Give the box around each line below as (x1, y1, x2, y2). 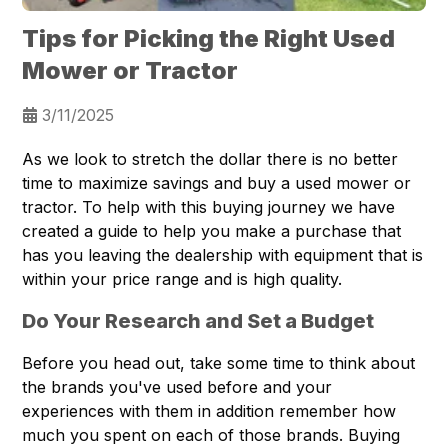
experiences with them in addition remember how (22, 401, 397, 422)
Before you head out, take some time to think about (22, 353, 416, 374)
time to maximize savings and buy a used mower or (22, 173, 412, 194)
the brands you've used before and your (22, 377, 333, 398)
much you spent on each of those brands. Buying (22, 425, 401, 446)
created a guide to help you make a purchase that (22, 221, 402, 242)
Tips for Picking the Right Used (22, 24, 396, 54)
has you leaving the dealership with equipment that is (22, 245, 424, 266)
